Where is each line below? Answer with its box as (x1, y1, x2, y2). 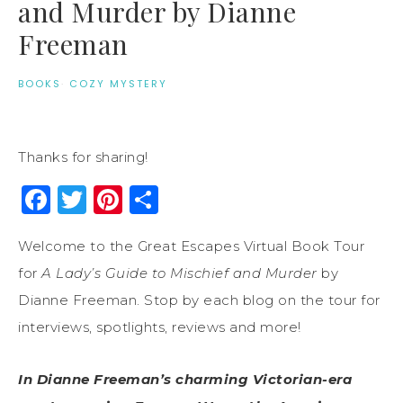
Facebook (50, 181, 193, 217)
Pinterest (122, 181, 258, 217)
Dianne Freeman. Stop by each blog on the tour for (18, 291, 381, 309)
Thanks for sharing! (18, 148, 148, 166)
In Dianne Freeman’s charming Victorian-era (18, 370, 352, 388)
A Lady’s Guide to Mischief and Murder (41, 264, 318, 282)
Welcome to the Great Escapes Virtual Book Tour (18, 237, 364, 255)
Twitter (86, 181, 191, 217)
